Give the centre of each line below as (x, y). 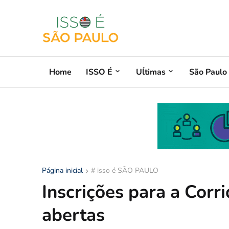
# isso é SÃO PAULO (125, 170)
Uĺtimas (151, 72)
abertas (73, 215)
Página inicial (62, 170)
